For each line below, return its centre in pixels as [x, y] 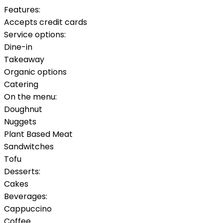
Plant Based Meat [38, 134]
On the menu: [30, 97]
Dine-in [18, 47]
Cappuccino [28, 209]
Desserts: [22, 172]
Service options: [35, 35]
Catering [21, 85]
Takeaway [24, 60]
